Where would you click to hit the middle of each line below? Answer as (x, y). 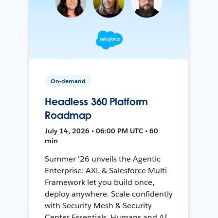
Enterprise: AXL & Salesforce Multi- (107, 170)
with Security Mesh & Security (98, 205)
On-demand (68, 81)
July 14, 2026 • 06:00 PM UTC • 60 (102, 131)
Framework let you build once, (100, 182)
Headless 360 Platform (96, 101)
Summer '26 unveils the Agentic (103, 159)
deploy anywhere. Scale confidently (109, 194)
